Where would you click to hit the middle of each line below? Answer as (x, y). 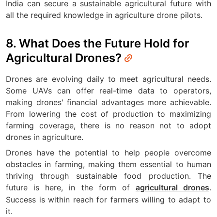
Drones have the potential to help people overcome (108, 152)
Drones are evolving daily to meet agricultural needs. (108, 79)
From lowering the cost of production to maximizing (108, 114)
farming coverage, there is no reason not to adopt (108, 125)
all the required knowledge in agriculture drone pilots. (104, 15)
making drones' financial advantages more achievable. (108, 102)
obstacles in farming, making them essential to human (108, 164)
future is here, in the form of (71, 187)
